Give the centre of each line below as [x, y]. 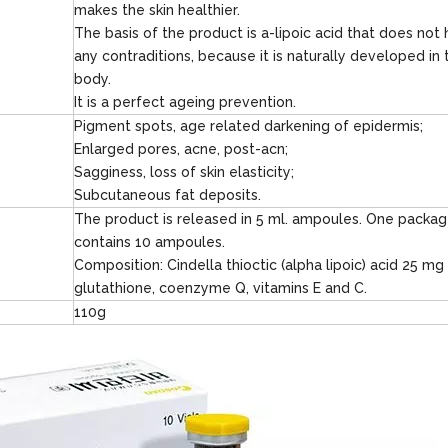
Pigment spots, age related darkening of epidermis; [248, 126]
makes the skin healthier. [157, 10]
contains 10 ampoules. [149, 242]
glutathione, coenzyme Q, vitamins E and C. [220, 288]
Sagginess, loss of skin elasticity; [184, 172]
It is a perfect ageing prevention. [185, 102]
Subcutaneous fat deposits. [167, 195]
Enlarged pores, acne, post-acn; [181, 149]
